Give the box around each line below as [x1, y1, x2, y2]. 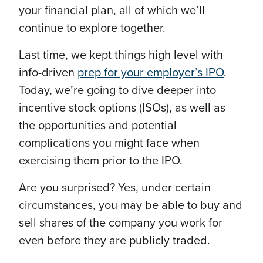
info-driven [19, 66, 77, 80]
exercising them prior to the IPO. [19, 154, 183, 168]
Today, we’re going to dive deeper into [19, 83, 216, 98]
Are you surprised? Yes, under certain [19, 181, 211, 195]
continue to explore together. [19, 21, 168, 36]
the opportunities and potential [19, 119, 177, 133]
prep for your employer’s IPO [77, 66, 224, 80]
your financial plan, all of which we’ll [19, 4, 205, 18]
